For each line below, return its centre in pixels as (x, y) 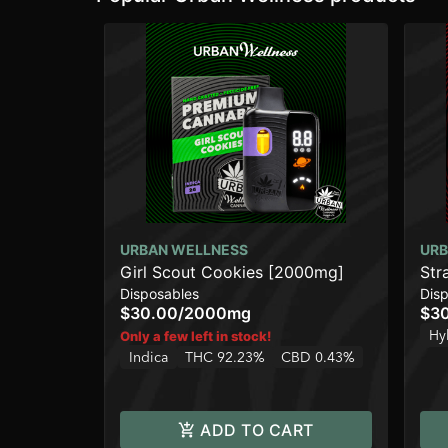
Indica (148, 357)
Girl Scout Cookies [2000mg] (232, 272)
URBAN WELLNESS (184, 250)
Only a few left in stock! (195, 336)
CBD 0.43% (318, 357)
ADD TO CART (257, 430)
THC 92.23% (225, 357)
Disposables (159, 294)
